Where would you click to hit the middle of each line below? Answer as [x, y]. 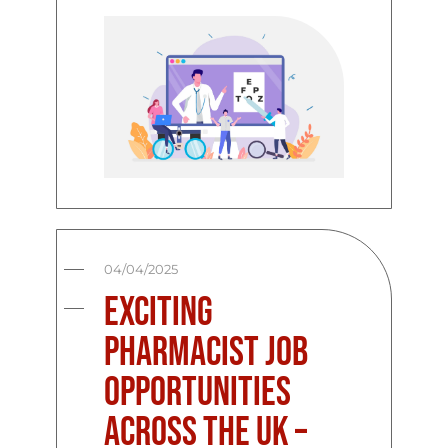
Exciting [159, 312]
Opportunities [198, 392]
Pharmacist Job [206, 352]
